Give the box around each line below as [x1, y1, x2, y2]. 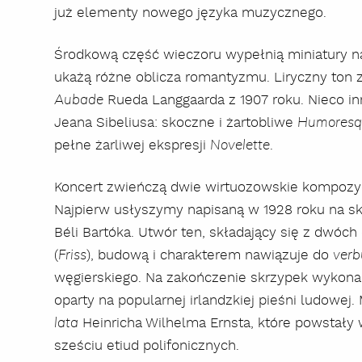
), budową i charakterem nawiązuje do [86, 246, 334, 264]
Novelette [210, 138, 271, 152]
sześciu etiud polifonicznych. [54, 336, 240, 355]
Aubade [54, 93, 104, 107]
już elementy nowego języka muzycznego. [54, 3, 327, 22]
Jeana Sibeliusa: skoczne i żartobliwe [54, 113, 298, 132]
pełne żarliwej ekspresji [54, 136, 211, 154]
